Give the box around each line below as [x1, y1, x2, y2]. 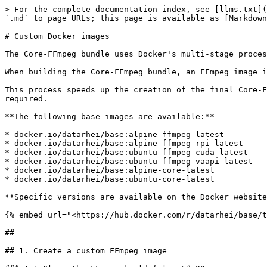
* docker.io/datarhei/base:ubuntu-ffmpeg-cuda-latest [5, 148, 248, 157]
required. [5, 94, 48, 103]
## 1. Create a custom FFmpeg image [5, 246, 167, 255]
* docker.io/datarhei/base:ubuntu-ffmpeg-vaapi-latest [5, 157, 253, 166]
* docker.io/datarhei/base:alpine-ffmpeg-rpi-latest [5, 139, 243, 148]
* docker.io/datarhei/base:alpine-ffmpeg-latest [5, 130, 224, 139]
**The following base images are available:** [5, 112, 215, 121]
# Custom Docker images [5, 32, 110, 41]
